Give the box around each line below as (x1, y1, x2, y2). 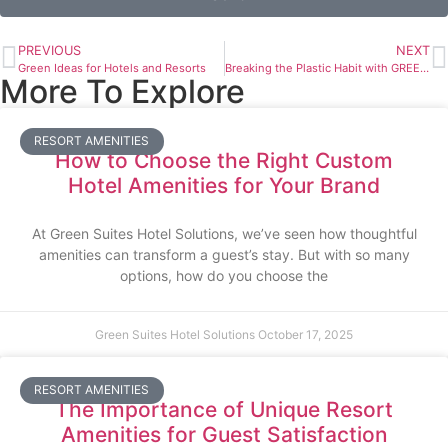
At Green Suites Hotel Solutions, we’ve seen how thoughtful (31, 225, 417, 243)
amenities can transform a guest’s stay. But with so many (38, 246, 410, 264)
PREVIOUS (18, 43, 81, 59)
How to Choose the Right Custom (55, 148, 393, 174)
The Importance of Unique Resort (55, 397, 393, 423)
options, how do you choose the (120, 267, 328, 285)
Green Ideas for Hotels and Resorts (18, 61, 206, 76)
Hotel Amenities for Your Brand (68, 173, 380, 199)
